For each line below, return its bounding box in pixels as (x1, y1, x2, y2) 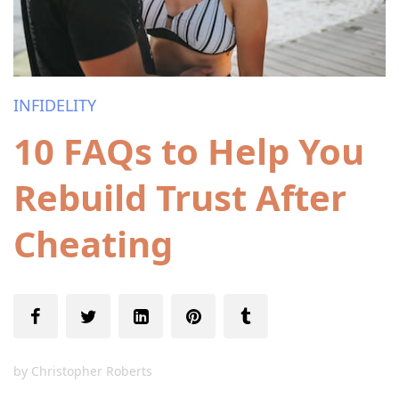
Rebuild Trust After (13, 173, 346, 222)
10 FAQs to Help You (13, 126, 364, 175)
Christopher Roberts (31, 362, 152, 379)
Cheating (13, 219, 173, 268)
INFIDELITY (13, 94, 96, 116)
